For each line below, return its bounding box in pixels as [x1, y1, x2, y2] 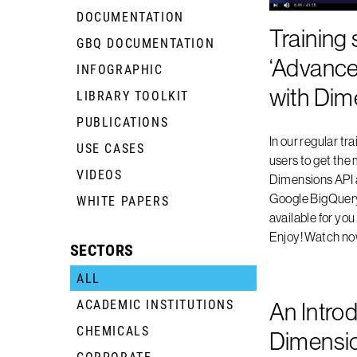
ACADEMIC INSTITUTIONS [76, 296, 234, 312]
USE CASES [76, 139, 145, 156]
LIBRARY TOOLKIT [76, 87, 189, 104]
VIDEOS [76, 166, 123, 182]
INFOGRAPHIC [76, 61, 163, 77]
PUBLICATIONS [76, 113, 169, 130]
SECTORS [70, 239, 134, 260]
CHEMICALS [76, 322, 150, 339]
